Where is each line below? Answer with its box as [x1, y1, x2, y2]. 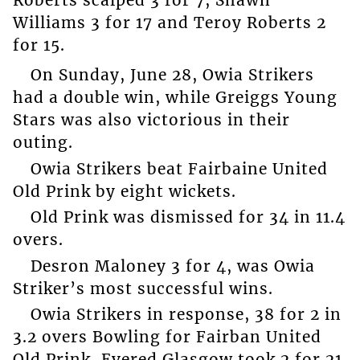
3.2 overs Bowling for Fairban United [12, 327, 321, 347]
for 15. [12, 35, 65, 55]
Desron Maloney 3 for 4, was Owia [30, 256, 315, 276]
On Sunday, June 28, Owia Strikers [30, 65, 314, 85]
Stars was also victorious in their [12, 110, 290, 130]
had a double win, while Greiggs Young [12, 88, 337, 108]
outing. [12, 133, 73, 153]
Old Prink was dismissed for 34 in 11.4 [30, 207, 346, 227]
